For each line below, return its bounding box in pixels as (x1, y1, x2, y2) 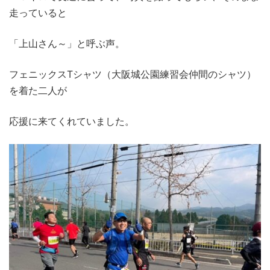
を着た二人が (9, 84, 67, 96)
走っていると (9, 6, 67, 19)
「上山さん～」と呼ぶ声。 (9, 37, 125, 49)
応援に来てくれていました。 (9, 115, 134, 127)
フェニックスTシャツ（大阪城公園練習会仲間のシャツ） (9, 67, 256, 80)
